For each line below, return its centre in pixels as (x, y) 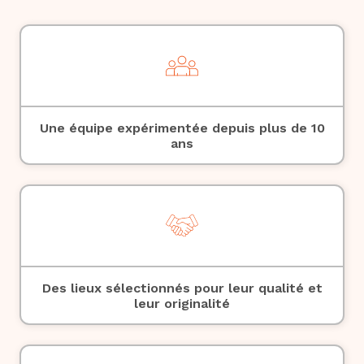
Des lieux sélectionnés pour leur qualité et (182, 288)
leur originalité (182, 303)
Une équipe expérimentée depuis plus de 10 (182, 128)
